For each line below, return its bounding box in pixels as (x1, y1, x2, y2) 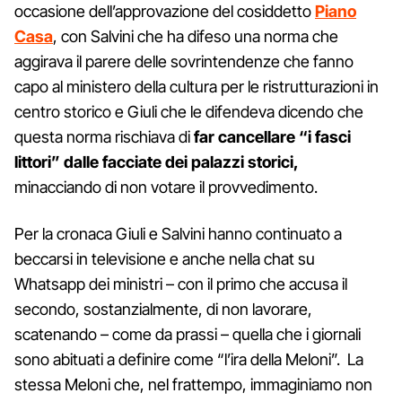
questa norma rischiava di (14, 127, 194, 146)
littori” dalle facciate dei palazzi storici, (14, 152, 299, 171)
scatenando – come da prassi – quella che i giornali (14, 324, 361, 344)
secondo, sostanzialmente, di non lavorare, (14, 299, 312, 319)
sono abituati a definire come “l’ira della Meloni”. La (14, 349, 363, 369)
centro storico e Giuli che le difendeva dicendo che (14, 101, 363, 121)
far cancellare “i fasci (194, 127, 351, 146)
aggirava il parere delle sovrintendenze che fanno (14, 51, 354, 71)
